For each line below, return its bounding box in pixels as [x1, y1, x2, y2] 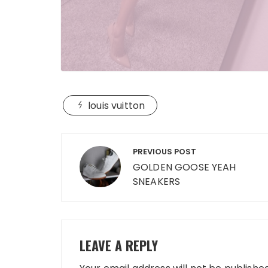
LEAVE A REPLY [80, 236, 158, 255]
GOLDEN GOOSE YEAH [133, 160, 236, 175]
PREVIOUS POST [133, 146, 196, 158]
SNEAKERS [133, 175, 181, 189]
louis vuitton [88, 99, 145, 113]
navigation [60, 152, 153, 184]
